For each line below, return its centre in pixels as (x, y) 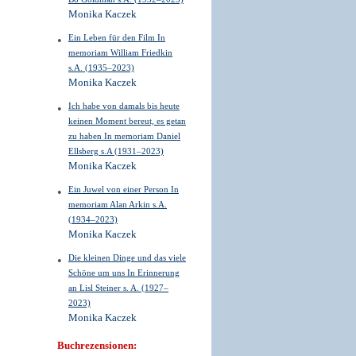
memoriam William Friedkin (120, 52)
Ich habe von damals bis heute (124, 106)
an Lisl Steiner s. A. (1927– (118, 288)
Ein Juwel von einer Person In (124, 189)
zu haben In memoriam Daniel (124, 136)
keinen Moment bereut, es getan (127, 121)
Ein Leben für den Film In (117, 37)
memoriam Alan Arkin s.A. (118, 204)
